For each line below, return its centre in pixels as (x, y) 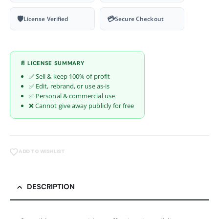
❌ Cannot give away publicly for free (82, 106)
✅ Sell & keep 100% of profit (69, 77)
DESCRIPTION (51, 186)
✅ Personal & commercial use (72, 96)
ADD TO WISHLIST (42, 152)
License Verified (46, 19)
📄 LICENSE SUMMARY (52, 63)
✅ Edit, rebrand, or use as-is (69, 86)
